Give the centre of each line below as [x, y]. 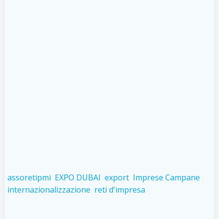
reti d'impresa [120, 190]
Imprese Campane [166, 177]
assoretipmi [29, 177]
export [117, 177]
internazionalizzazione [49, 190]
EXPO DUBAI [78, 177]
